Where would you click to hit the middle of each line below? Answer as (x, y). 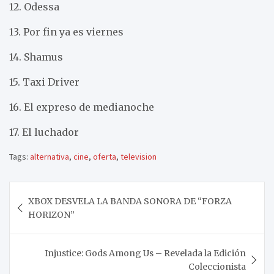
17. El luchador (44, 132)
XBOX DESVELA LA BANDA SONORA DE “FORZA (130, 201)
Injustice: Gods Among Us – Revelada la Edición (145, 253)
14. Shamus (36, 57)
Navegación (53, 191)
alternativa (50, 156)
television (139, 156)
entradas (42, 230)
